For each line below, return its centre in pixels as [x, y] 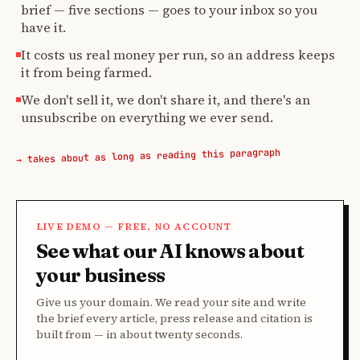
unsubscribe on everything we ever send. [147, 117]
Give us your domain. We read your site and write [171, 302]
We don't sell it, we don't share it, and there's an [166, 99]
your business [101, 275]
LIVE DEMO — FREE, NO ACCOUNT [134, 226]
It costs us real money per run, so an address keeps [178, 54]
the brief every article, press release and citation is [174, 318]
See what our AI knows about [170, 251]
